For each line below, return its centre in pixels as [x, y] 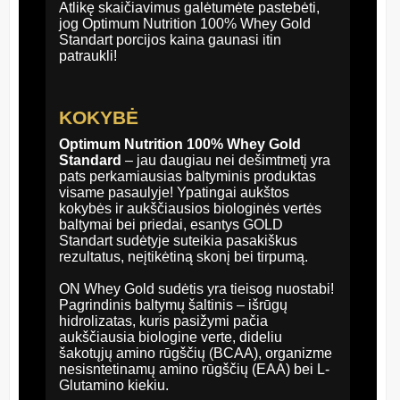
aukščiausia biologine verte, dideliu [171, 337]
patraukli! [88, 55]
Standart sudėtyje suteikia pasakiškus [178, 240]
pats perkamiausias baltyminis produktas [187, 176]
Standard [90, 160]
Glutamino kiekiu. [114, 385]
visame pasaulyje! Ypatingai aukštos [174, 192]
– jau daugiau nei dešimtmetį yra [228, 160]
